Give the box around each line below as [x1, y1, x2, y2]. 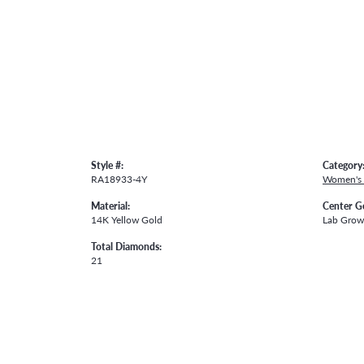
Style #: [91, 158, 123, 171]
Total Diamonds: [91, 239, 162, 253]
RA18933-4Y [91, 171, 147, 185]
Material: [91, 198, 130, 212]
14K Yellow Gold [91, 212, 162, 226]
